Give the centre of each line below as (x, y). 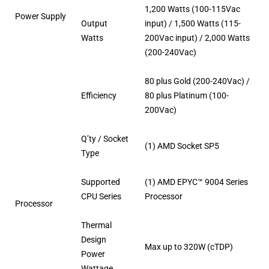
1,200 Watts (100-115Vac (193, 9)
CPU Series (101, 197)
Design (94, 240)
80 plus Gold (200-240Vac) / (198, 81)
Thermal (97, 225)
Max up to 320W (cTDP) (189, 247)
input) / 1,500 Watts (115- (193, 24)
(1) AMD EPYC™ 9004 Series (197, 182)
